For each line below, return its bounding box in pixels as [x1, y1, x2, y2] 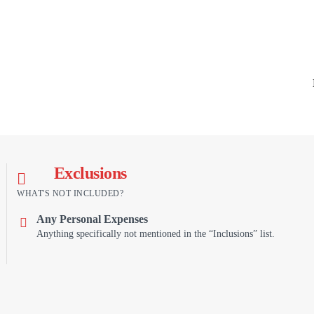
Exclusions [53, 163, 127, 182]
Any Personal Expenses [36, 212, 148, 225]
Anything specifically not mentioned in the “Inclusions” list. [36, 228, 275, 239]
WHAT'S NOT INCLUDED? [17, 188, 123, 198]
